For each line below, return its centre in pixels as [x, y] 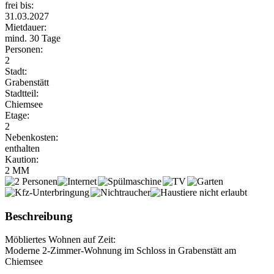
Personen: [24, 49]
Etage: [17, 115]
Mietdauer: [26, 27]
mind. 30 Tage [33, 38]
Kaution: [22, 159]
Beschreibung [39, 216]
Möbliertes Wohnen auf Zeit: [60, 240]
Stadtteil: [22, 93]
